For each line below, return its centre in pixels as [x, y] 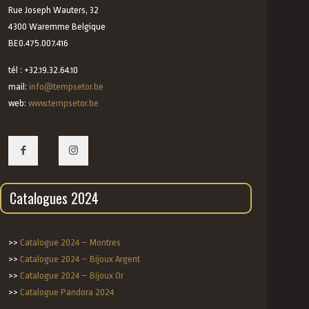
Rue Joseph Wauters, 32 [54, 10]
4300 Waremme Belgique [57, 27]
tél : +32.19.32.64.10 [43, 70]
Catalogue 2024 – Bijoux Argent [80, 259]
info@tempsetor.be [67, 87]
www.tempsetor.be [64, 103]
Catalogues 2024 [54, 198]
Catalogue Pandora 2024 [67, 292]
